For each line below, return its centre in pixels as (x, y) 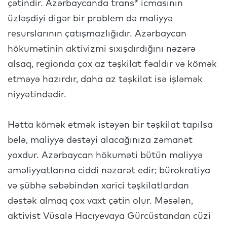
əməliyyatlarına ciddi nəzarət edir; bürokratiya (109, 171)
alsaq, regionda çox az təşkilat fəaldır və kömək (112, 64)
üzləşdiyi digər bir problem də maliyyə (90, 19)
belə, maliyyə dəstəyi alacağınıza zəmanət (100, 140)
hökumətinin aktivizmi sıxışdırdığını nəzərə (102, 49)
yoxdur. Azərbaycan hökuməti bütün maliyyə (105, 156)
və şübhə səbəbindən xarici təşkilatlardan (98, 186)
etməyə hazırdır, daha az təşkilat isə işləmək (105, 80)
